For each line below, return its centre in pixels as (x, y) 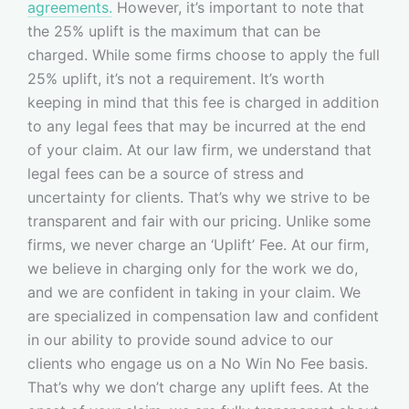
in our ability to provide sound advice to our (180, 339)
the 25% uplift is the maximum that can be (174, 31)
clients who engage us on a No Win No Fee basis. (198, 363)
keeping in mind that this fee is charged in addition (203, 102)
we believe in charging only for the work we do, (193, 268)
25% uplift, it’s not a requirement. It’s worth (176, 78)
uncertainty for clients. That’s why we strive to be (199, 197)
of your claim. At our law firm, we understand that (199, 149)
